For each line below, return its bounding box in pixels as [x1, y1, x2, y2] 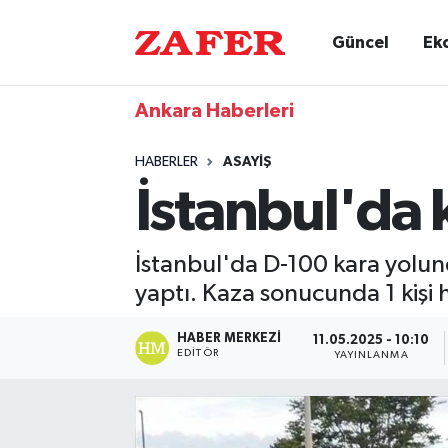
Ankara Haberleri [134, 101, 294, 121]
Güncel [332, 34, 390, 51]
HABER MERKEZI [177, 331, 282, 345]
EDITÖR [177, 347, 219, 358]
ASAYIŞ [222, 155, 272, 169]
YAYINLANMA [333, 350, 409, 361]
